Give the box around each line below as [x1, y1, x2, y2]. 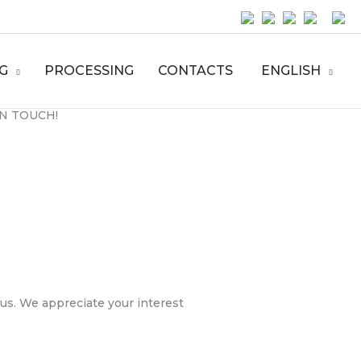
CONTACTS [158, 63, 234, 79]
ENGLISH [261, 63, 321, 79]
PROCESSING [44, 63, 135, 79]
